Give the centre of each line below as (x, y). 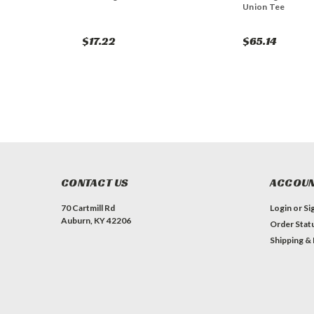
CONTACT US (95, 183)
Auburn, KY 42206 (96, 221)
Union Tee (264, 7)
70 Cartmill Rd (88, 208)
